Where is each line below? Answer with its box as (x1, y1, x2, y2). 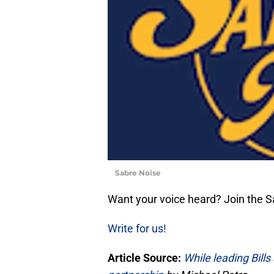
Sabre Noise (115, 168, 161, 177)
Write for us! (108, 221, 166, 235)
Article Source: (108, 251, 183, 264)
